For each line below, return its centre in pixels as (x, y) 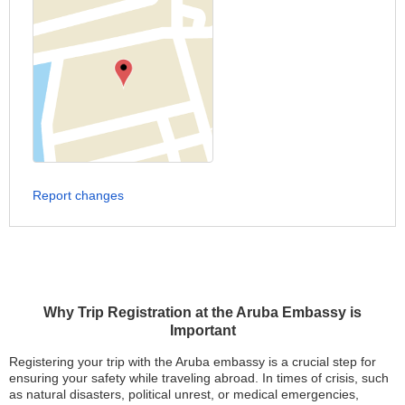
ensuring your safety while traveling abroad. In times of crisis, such (199, 378)
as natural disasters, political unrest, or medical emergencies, (184, 394)
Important (202, 330)
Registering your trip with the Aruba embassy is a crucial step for (193, 362)
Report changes (78, 195)
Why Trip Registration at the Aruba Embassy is (202, 312)
